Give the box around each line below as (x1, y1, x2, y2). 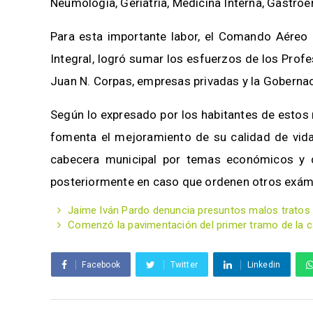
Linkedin (247, 259, 281, 270)
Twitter (170, 259, 198, 270)
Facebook (82, 259, 121, 270)
